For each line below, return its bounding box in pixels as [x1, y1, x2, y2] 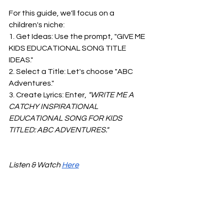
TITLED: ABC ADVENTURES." [9, 126, 109, 134]
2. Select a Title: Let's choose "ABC [9, 68, 134, 75]
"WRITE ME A [87, 91, 135, 99]
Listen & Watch [9, 161, 62, 169]
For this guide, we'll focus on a [9, 9, 116, 17]
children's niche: [9, 21, 65, 29]
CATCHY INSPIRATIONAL [9, 103, 100, 110]
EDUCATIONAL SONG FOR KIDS [9, 114, 124, 122]
